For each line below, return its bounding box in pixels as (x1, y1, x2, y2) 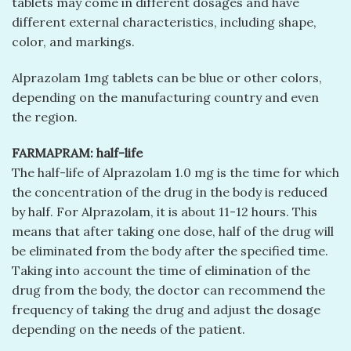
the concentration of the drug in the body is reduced (12, 184, 327, 200)
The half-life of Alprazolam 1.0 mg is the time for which (12, 165, 339, 180)
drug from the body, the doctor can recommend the (12, 282, 325, 298)
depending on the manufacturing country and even (12, 89, 319, 106)
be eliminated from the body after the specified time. (12, 243, 328, 259)
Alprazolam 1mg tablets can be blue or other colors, (12, 70, 322, 86)
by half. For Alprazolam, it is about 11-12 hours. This (12, 204, 317, 219)
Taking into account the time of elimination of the (12, 262, 310, 278)
